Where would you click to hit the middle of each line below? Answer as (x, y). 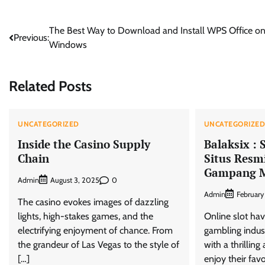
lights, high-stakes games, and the (85, 216)
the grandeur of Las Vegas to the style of (98, 245)
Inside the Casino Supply (84, 144)
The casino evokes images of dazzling (93, 202)
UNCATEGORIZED (49, 124)
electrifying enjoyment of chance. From (95, 231)
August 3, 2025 (75, 180)
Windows (68, 45)
